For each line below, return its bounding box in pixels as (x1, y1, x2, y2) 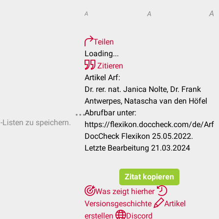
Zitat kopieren (125, 172, 174, 181)
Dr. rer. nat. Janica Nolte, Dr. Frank (85, 85, 201, 94)
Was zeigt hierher (95, 187, 156, 196)
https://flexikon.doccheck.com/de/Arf (85, 120, 214, 129)
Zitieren (95, 61, 123, 70)
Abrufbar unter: (85, 108, 136, 117)
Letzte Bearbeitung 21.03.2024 (85, 143, 190, 153)
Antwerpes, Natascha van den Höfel (85, 96, 207, 106)
